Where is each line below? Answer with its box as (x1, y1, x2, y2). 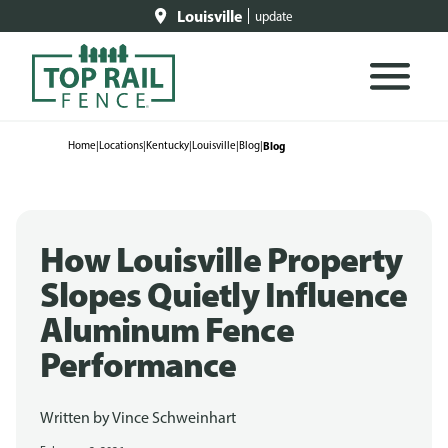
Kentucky (146, 139, 189, 152)
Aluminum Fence (40, 307, 294, 351)
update (255, 8, 293, 24)
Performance (40, 342, 237, 386)
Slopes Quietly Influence (40, 272, 407, 316)
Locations (99, 139, 143, 152)
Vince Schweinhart (112, 408, 236, 427)
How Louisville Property (40, 237, 402, 281)
